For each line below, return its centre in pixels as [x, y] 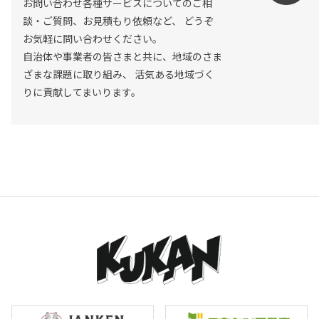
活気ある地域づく [173, 74]
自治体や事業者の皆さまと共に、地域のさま [122, 57]
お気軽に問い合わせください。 [92, 39]
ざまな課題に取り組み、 [77, 74]
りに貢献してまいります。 [82, 92]
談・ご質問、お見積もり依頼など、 [102, 21]
